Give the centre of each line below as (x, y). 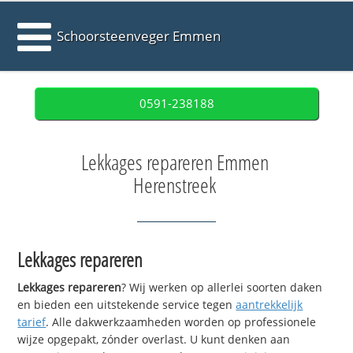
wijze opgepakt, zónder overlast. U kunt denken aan (154, 340)
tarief (32, 322)
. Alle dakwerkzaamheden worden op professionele (181, 322)
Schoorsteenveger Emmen (139, 36)
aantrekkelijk (269, 305)
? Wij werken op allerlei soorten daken (222, 288)
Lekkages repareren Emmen (175, 162)
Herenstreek (175, 185)
